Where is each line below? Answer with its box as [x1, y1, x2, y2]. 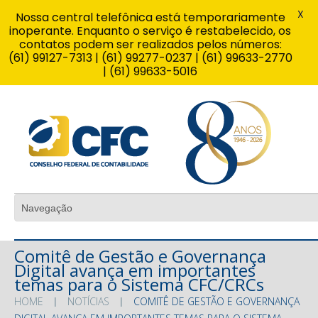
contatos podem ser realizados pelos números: [18, 36, 282, 53]
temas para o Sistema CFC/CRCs [14, 272, 264, 296]
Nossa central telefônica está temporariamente [15, 9, 285, 26]
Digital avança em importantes [14, 258, 256, 282]
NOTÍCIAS [67, 294, 109, 308]
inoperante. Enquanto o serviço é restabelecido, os [9, 23, 291, 39]
